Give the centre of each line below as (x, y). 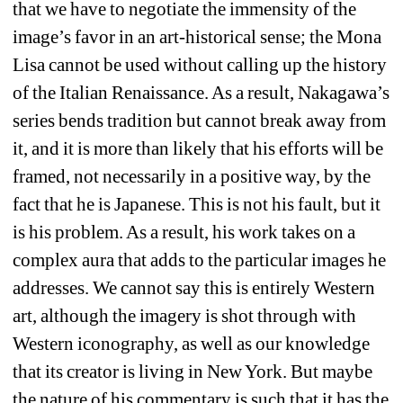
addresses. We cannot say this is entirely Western (194, 287)
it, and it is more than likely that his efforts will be (198, 148)
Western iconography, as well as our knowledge (192, 343)
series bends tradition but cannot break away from (200, 120)
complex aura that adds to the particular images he (200, 260)
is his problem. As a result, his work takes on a (184, 232)
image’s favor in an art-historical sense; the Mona (197, 36)
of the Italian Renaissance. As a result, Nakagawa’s (201, 92)
